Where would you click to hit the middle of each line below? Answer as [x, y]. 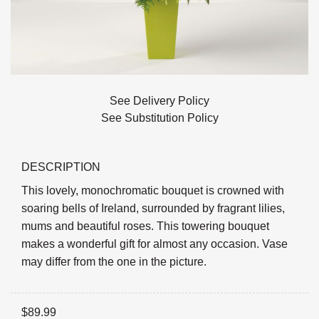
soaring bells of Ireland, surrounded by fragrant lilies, [153, 209]
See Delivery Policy [159, 101]
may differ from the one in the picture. [114, 262]
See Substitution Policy [159, 118]
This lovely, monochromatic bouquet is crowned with [153, 191]
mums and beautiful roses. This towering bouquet [145, 226]
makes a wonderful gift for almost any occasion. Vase [155, 244]
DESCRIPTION [61, 167]
